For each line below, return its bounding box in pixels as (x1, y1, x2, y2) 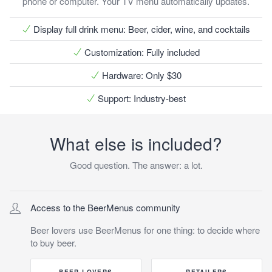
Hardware (102, 68, 141, 81)
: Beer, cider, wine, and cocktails (123, 22, 250, 35)
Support (98, 91, 129, 104)
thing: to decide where (171, 223, 260, 236)
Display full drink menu (33, 22, 123, 35)
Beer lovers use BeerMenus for (30, 223, 157, 236)
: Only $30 (141, 68, 182, 81)
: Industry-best (129, 91, 186, 104)
